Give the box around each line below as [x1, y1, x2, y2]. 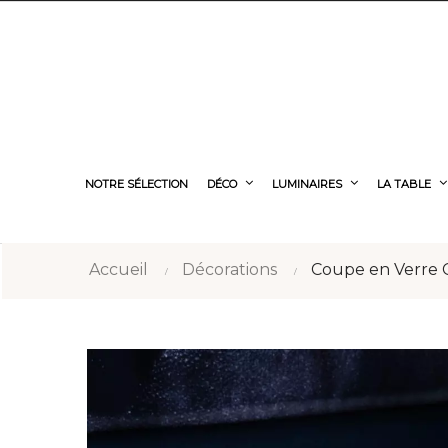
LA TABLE [377, 177, 431, 191]
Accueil [89, 260, 148, 279]
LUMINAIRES [272, 177, 342, 191]
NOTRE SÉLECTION [85, 177, 188, 191]
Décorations [182, 260, 277, 279]
